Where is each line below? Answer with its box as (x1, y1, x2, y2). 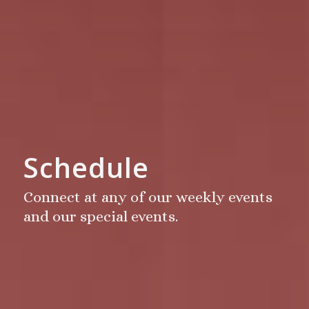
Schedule (23, 148, 149, 186)
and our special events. (23, 207, 178, 225)
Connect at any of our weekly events (23, 188, 272, 206)
